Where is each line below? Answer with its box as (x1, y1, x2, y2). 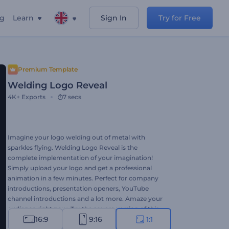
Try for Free (158, 13, 201, 22)
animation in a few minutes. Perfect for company (8, 174, 158, 182)
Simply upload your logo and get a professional (8, 164, 152, 172)
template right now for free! (8, 215, 93, 223)
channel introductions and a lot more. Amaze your (8, 195, 163, 202)
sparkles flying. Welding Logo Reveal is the (8, 144, 138, 151)
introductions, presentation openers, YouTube (8, 185, 149, 192)
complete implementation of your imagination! (8, 154, 153, 162)
